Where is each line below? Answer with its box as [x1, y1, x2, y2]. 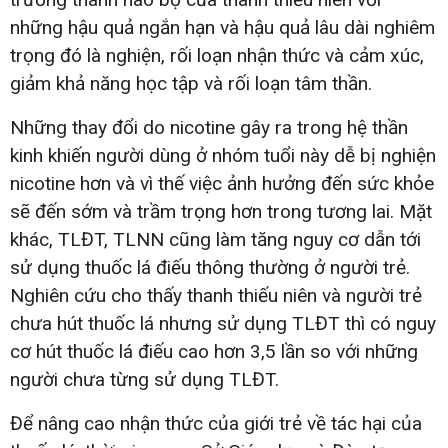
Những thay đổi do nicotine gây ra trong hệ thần [10, 115, 408, 139]
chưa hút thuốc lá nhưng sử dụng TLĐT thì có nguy [10, 311, 436, 335]
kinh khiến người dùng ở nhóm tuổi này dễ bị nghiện [10, 143, 436, 167]
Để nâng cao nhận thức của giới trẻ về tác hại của [10, 411, 422, 435]
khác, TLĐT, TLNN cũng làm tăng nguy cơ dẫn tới [10, 227, 421, 251]
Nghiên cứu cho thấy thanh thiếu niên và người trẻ [10, 283, 422, 307]
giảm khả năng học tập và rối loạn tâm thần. [10, 71, 372, 95]
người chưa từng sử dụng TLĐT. [10, 367, 279, 391]
